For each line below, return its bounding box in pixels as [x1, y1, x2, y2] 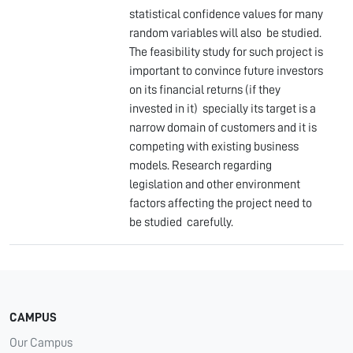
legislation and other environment [129, 178, 300, 191]
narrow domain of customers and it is [129, 121, 317, 134]
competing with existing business [129, 140, 299, 153]
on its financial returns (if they [129, 84, 281, 96]
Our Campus [9, 336, 72, 349]
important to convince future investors [129, 65, 323, 77]
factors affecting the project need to [129, 197, 312, 210]
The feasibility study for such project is [129, 46, 323, 58]
